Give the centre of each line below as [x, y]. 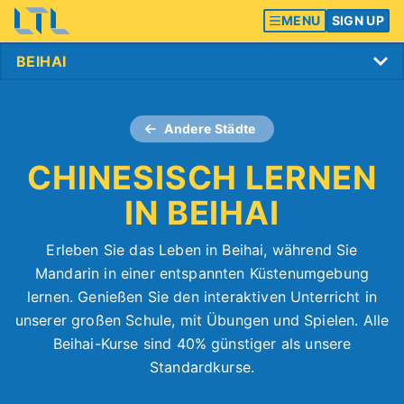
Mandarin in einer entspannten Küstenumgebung [202, 273]
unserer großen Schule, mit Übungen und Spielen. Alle [202, 320]
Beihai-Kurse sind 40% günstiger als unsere [202, 344]
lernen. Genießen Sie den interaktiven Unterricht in [202, 297]
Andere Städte [210, 129]
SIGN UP [358, 20]
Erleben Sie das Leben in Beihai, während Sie [202, 250]
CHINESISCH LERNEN [202, 178]
